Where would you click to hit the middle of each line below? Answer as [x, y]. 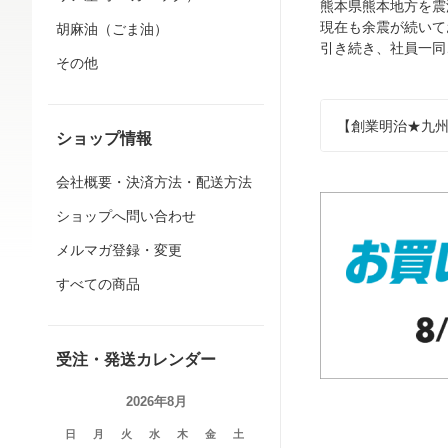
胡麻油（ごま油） [112, 29]
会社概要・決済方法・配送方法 [154, 182]
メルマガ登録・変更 [119, 250]
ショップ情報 [104, 138]
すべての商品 [98, 284]
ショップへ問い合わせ [126, 216]
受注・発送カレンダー [136, 359]
